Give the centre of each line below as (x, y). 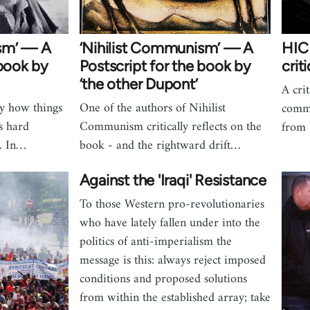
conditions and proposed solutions (163, 279)
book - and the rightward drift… (160, 145)
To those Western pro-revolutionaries (172, 204)
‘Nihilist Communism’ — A (166, 48)
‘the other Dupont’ (138, 84)
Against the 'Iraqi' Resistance (173, 180)
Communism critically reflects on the (170, 127)
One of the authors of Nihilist (152, 108)
